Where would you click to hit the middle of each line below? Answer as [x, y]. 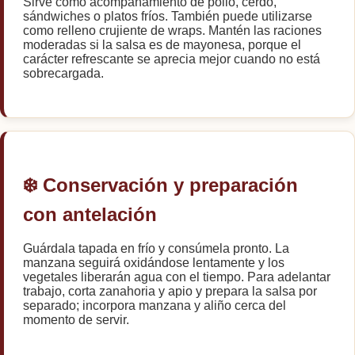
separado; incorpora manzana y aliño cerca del [155, 305]
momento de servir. [76, 319]
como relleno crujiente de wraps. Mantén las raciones [172, 30]
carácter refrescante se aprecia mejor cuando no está [172, 59]
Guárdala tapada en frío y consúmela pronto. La [156, 248]
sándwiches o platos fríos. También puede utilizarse [168, 16]
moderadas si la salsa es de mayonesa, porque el [162, 44]
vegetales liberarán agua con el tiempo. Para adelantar [177, 277]
